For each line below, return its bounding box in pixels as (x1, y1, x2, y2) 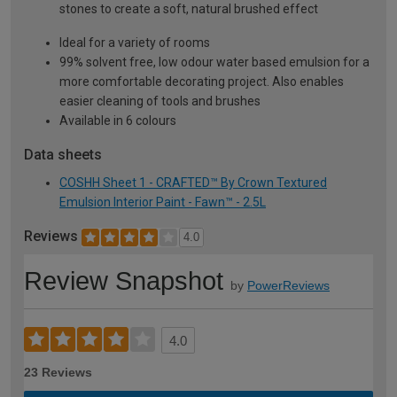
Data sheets (24, 146, 102, 164)
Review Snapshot (24, 267, 223, 296)
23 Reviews (24, 365, 92, 380)
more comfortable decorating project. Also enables (59, 74, 344, 90)
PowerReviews (247, 278, 330, 293)
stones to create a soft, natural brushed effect (59, 2, 318, 17)
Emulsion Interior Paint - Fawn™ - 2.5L (59, 195, 266, 210)
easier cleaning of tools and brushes (59, 94, 261, 109)
